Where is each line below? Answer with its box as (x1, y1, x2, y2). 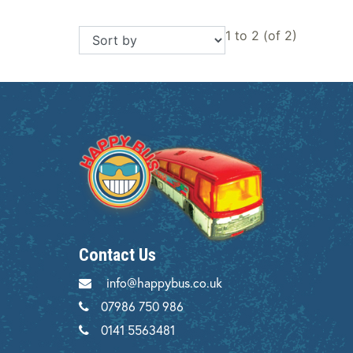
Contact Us (79, 244, 156, 266)
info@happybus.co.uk (106, 274, 222, 292)
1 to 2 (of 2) (225, 28, 297, 44)
